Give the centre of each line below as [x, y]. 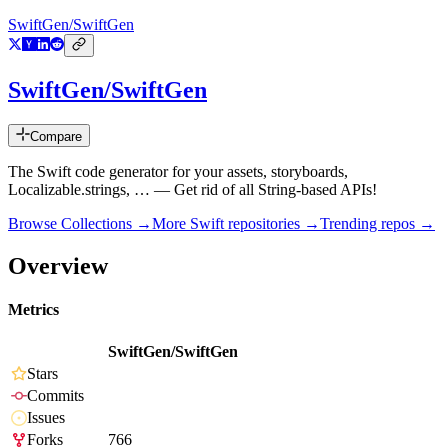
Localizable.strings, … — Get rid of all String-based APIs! [192, 190]
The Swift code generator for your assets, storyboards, [178, 172]
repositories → [272, 224]
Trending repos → [377, 224]
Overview [58, 265]
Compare [56, 137]
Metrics [33, 310]
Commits [55, 396]
